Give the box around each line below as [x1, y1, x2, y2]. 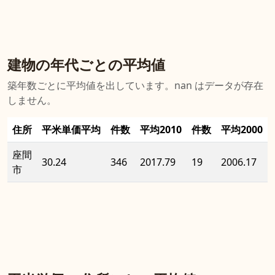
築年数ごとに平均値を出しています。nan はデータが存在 [7, 79, 263, 93]
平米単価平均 [42, 123, 101, 137]
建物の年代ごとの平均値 [7, 55, 165, 75]
